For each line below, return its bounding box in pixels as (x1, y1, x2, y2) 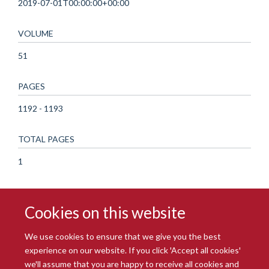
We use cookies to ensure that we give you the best (25, 231, 222, 241)
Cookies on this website (25, 202, 186, 222)
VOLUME (18, 28, 53, 38)
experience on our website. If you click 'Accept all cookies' (25, 244, 241, 255)
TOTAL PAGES (18, 133, 74, 144)
